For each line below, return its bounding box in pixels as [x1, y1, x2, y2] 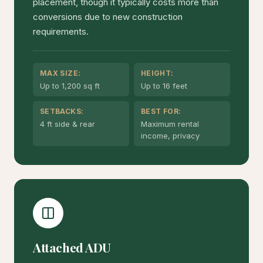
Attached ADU [33, 239, 112, 256]
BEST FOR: [141, 107, 181, 116]
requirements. [33, 26, 89, 38]
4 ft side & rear [40, 119, 95, 129]
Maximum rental [141, 119, 199, 129]
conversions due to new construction [33, 11, 183, 23]
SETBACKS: [40, 107, 84, 116]
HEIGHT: [141, 69, 174, 78]
